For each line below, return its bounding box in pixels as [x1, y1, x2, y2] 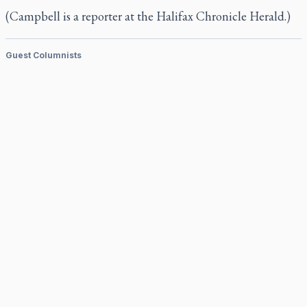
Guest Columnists [5, 50, 82, 60]
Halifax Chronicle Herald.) [156, 8, 291, 24]
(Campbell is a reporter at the [5, 8, 156, 24]
